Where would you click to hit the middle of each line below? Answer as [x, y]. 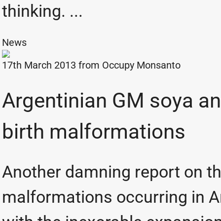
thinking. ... [42, 11]
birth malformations [94, 131]
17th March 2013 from [52, 65]
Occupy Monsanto [141, 65]
